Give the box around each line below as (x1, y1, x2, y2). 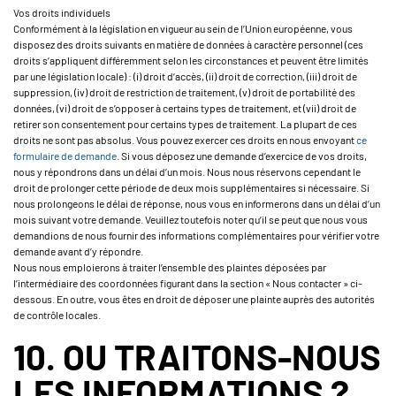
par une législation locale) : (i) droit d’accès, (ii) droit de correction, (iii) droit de (13, 70, 357, 82)
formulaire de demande (13, 149, 117, 162)
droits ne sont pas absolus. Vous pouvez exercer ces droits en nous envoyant (13, 133, 356, 146)
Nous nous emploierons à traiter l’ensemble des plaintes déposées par (13, 261, 326, 273)
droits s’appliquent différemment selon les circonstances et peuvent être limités (13, 54, 369, 66)
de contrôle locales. (13, 308, 101, 321)
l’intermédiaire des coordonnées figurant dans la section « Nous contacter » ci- (13, 277, 362, 289)
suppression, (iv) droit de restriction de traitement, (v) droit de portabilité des (13, 86, 355, 98)
